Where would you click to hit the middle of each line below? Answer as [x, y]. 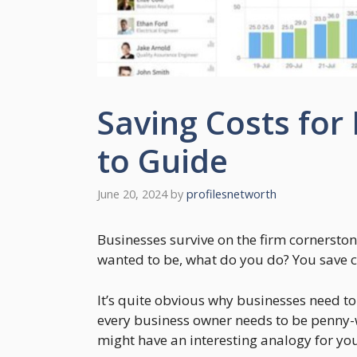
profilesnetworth [231, 194]
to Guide [163, 161]
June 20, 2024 [132, 194]
